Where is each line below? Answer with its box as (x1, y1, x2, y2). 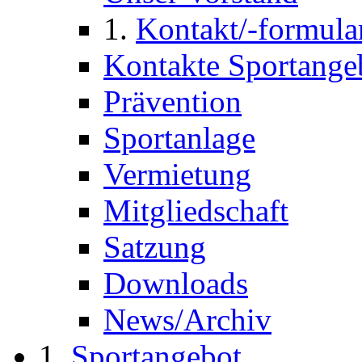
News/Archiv (103, 302, 271, 338)
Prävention (103, 84, 242, 120)
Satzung (103, 229, 206, 265)
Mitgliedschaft (103, 193, 288, 229)
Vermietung (103, 157, 251, 192)
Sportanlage (103, 120, 255, 156)
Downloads (103, 266, 248, 301)
